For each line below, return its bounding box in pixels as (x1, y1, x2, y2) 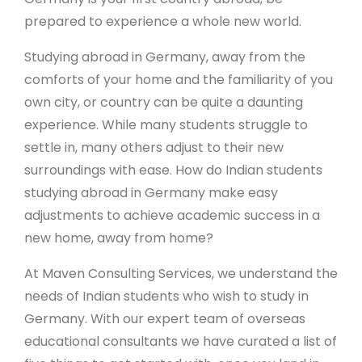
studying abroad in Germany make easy (24, 183, 278, 202)
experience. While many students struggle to (24, 116, 308, 134)
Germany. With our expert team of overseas (24, 309, 305, 328)
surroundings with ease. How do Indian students (24, 161, 322, 179)
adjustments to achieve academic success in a (24, 206, 320, 225)
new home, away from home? (24, 229, 220, 247)
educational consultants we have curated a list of (24, 332, 337, 351)
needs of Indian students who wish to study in (24, 287, 309, 305)
